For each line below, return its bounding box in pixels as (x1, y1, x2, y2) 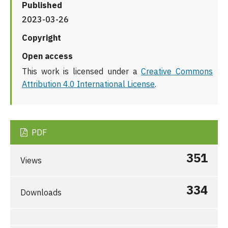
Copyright (22, 33, 61, 43)
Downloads (20, 187, 62, 198)
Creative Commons (141, 66, 213, 77)
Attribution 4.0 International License (22, 79, 155, 90)
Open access (22, 51, 73, 62)
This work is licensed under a (22, 66, 141, 77)
